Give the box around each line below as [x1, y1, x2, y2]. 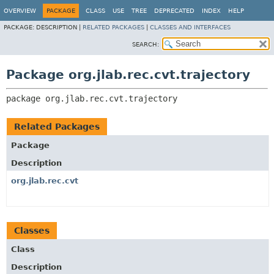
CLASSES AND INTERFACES [150, 24, 231, 31]
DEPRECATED [154, 7, 194, 14]
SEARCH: [132, 41, 159, 48]
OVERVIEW [4, 7, 36, 14]
